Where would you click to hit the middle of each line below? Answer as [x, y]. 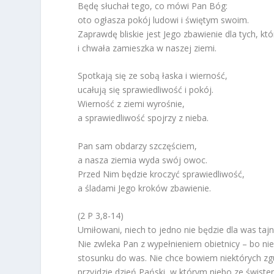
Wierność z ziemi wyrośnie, [131, 104]
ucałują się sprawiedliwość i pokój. [146, 90]
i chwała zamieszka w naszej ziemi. [147, 48]
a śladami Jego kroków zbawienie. [145, 188]
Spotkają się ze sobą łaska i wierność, [153, 76]
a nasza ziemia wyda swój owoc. [143, 160]
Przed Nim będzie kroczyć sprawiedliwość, [161, 174]
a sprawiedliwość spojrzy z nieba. [143, 118]
